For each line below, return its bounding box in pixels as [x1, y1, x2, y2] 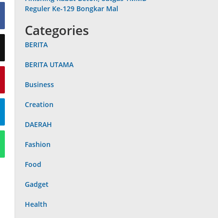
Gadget [25, 180, 49, 189]
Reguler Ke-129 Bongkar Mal [25, 4, 119, 13]
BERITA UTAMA [25, 60, 74, 69]
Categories [25, 21, 90, 39]
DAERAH [25, 120, 53, 129]
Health [25, 200, 48, 209]
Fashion [25, 140, 51, 149]
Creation [25, 100, 54, 109]
